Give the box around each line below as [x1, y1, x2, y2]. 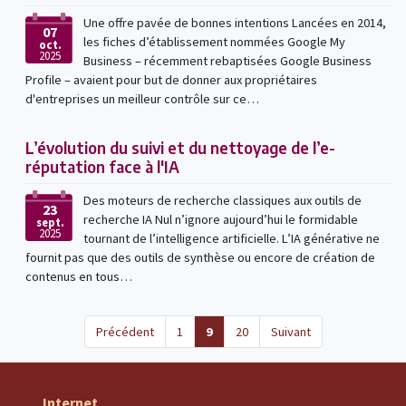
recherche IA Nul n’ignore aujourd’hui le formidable [82, 210, 358, 227]
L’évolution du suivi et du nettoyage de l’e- [24, 136, 335, 158]
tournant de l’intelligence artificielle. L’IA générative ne [82, 229, 380, 246]
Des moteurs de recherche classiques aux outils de [82, 191, 362, 208]
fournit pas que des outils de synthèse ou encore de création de [24, 248, 375, 266]
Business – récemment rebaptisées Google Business [82, 52, 372, 69]
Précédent [95, 323, 154, 340]
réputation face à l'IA [24, 155, 179, 177]
